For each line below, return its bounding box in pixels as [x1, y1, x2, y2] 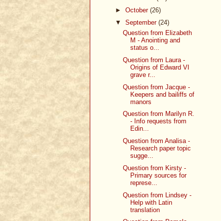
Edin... [130, 125, 149, 133]
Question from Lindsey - [123, 191, 192, 199]
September [125, 18, 158, 26]
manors [130, 98, 152, 106]
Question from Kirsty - [123, 164, 186, 172]
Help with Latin [130, 198, 173, 206]
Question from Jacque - [123, 83, 190, 91]
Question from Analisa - [123, 137, 190, 145]
